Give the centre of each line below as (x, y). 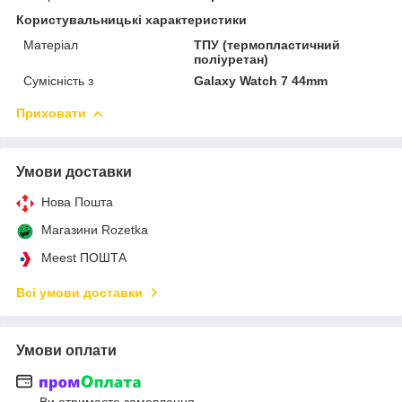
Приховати (51, 113)
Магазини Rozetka (95, 229)
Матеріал (51, 44)
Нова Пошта (77, 201)
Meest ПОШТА (84, 257)
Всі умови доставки (79, 292)
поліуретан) (232, 59)
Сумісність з (58, 80)
